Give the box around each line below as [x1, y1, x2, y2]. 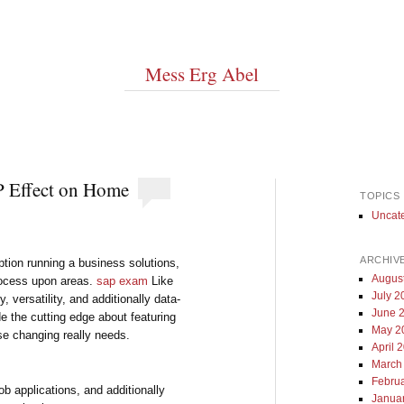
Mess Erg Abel [145, 61, 259, 87]
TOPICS [360, 190, 400, 202]
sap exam [96, 273, 149, 288]
